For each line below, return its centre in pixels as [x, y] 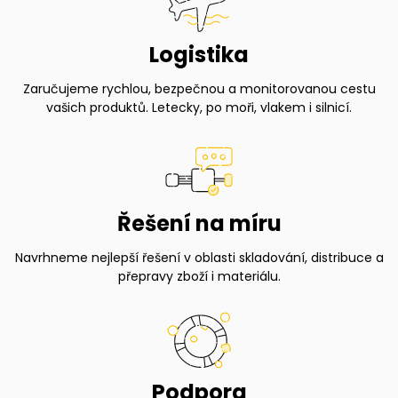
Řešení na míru [199, 223]
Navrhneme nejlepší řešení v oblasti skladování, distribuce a [199, 257]
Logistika [199, 54]
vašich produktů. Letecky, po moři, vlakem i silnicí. [199, 107]
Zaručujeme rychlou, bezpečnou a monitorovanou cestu [199, 88]
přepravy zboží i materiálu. [199, 276]
